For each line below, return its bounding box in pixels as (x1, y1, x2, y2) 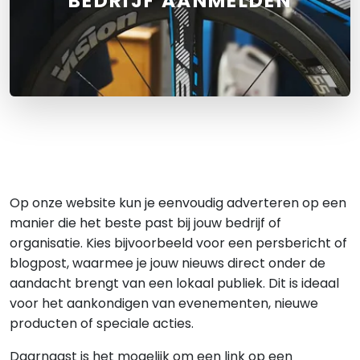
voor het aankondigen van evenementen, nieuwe (10, 294, 318, 313)
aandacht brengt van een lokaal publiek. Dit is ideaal (10, 274, 339, 292)
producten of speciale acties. (10, 314, 194, 333)
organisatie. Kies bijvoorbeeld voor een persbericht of (10, 234, 347, 252)
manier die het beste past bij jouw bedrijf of (10, 214, 281, 232)
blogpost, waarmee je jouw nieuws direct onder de (10, 254, 325, 272)
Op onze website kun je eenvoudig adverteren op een (10, 194, 346, 212)
